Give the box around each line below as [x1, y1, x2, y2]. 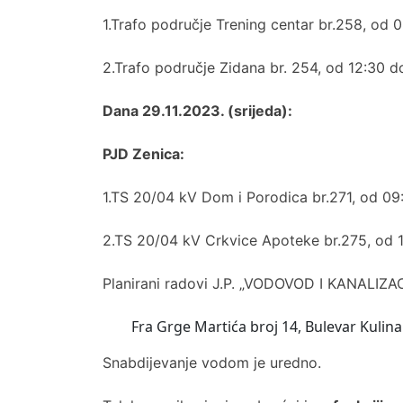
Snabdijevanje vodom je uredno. [103, 354, 321, 372]
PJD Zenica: [103, 145, 184, 163]
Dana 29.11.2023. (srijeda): [103, 102, 292, 120]
